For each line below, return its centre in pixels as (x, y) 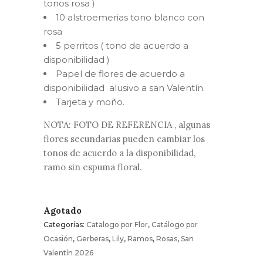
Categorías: (65, 225)
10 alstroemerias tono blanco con (130, 18)
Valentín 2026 (68, 253)
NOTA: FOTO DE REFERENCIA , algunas (127, 125)
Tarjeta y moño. (90, 102)
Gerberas (92, 239)
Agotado (63, 211)
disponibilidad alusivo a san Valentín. (124, 88)
